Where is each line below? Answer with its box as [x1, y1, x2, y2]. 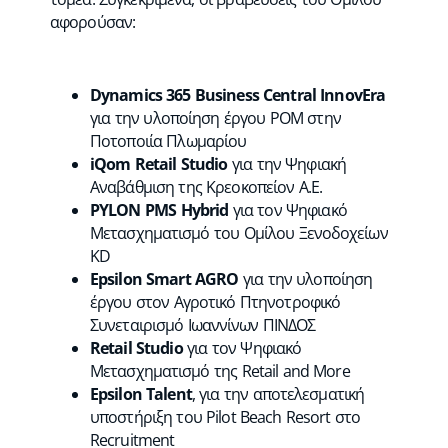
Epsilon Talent [90, 383, 192, 405]
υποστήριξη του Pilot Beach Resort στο [90, 406, 361, 428]
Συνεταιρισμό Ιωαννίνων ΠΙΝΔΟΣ [90, 314, 316, 336]
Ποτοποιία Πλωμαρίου [90, 130, 247, 152]
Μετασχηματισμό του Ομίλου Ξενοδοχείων [90, 222, 388, 244]
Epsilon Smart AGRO [90, 268, 239, 290]
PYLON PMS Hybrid [90, 199, 229, 221]
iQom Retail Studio [90, 153, 228, 175]
